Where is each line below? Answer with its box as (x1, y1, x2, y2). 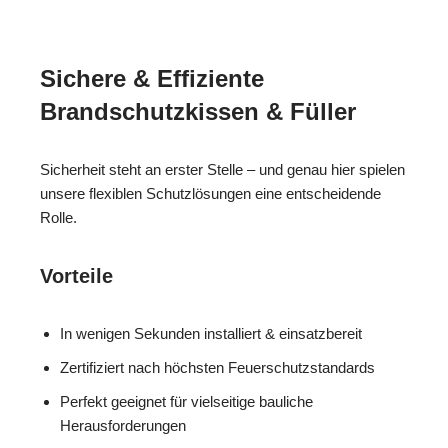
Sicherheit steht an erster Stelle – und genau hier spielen (40, 161, 405, 179)
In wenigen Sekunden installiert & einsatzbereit (60, 325, 362, 343)
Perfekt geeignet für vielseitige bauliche (60, 393, 313, 411)
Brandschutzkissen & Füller (40, 98, 356, 126)
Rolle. (40, 209, 77, 227)
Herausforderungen (60, 417, 186, 435)
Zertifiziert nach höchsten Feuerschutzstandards (60, 359, 375, 377)
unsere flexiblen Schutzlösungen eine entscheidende (40, 185, 381, 203)
